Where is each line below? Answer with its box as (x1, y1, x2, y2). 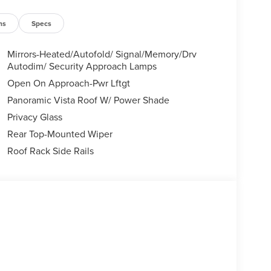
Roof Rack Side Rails (7, 144, 94, 158)
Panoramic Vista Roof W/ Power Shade (7, 93, 169, 107)
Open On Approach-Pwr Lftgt (7, 76, 130, 90)
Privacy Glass (7, 110, 62, 124)
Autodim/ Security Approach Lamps (7, 59, 157, 73)
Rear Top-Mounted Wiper (7, 127, 113, 141)
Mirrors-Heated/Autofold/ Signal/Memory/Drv (7, 47, 197, 61)
